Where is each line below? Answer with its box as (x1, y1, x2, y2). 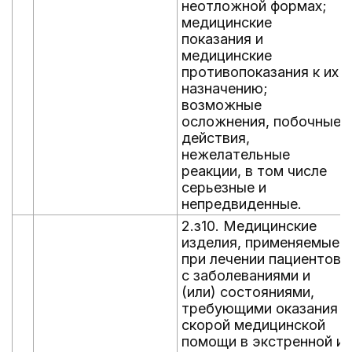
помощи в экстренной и (181, 333, 344, 350)
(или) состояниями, (181, 284, 314, 300)
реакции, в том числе (181, 163, 327, 179)
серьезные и (181, 179, 266, 196)
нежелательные (181, 146, 290, 163)
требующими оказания (181, 300, 338, 317)
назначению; (181, 80, 268, 97)
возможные (181, 97, 262, 113)
